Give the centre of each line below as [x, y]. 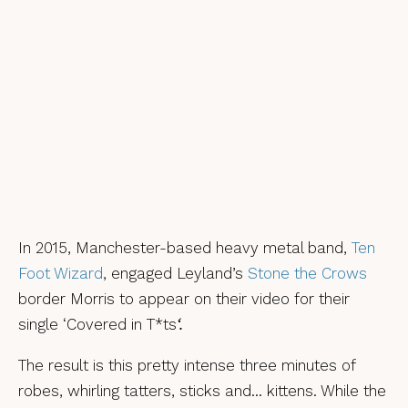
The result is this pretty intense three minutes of [187, 365]
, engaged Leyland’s [173, 273]
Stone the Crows [305, 273]
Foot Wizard [61, 273]
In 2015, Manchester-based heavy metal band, [185, 247]
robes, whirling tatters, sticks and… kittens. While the [202, 390]
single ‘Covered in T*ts [97, 324]
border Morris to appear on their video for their [184, 298]
